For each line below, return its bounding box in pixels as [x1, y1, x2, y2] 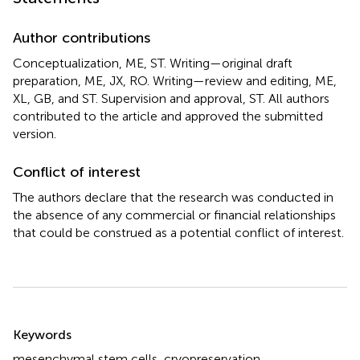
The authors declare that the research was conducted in [13, 189, 333, 205]
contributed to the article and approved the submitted [13, 108, 323, 124]
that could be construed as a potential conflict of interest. [13, 224, 344, 240]
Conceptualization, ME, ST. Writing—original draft [13, 55, 292, 71]
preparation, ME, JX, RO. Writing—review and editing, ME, [13, 72, 337, 88]
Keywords [13, 326, 72, 342]
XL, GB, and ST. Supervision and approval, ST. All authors [13, 90, 329, 106]
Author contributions [13, 28, 150, 47]
